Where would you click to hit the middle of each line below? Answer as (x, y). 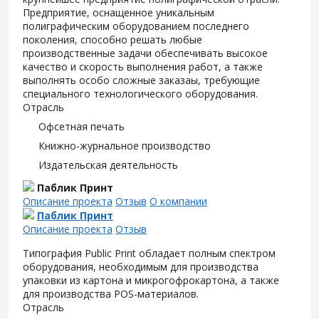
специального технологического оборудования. (140, 93)
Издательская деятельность (108, 164)
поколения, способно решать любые (113, 39)
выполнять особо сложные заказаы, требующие (141, 80)
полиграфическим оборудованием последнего (136, 26)
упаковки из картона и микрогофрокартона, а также (151, 280)
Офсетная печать (82, 126)
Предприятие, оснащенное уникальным (119, 12)
